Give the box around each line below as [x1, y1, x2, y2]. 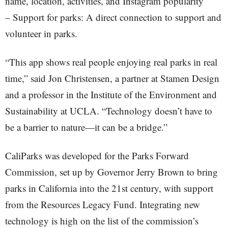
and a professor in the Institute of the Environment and [5, 88, 217, 101]
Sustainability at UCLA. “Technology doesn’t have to [5, 104, 212, 117]
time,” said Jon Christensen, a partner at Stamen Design [5, 72, 219, 84]
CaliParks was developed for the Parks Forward [5, 149, 189, 162]
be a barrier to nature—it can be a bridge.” [5, 121, 167, 133]
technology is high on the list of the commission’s [5, 214, 198, 227]
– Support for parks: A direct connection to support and [5, 11, 221, 23]
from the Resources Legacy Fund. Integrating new [5, 198, 200, 211]
